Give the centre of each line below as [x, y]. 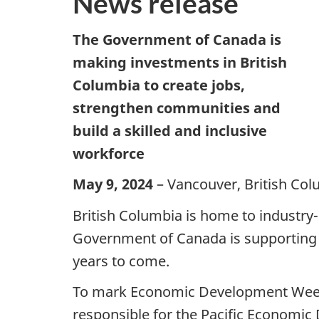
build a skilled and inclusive [170, 130]
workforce [109, 153]
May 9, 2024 [115, 184]
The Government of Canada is [177, 39]
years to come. [121, 261]
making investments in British [180, 62]
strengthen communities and [177, 108]
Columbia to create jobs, [159, 85]
